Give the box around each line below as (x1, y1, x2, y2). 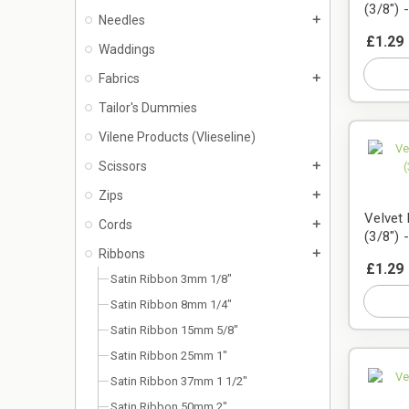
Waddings (99, 42, 155, 58)
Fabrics (99, 71, 140, 87)
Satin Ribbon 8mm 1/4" (110, 298, 232, 312)
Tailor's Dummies (99, 100, 197, 116)
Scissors (99, 159, 147, 174)
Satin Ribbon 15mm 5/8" (110, 323, 238, 338)
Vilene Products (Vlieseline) (99, 130, 256, 145)
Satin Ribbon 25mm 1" (110, 349, 227, 363)
